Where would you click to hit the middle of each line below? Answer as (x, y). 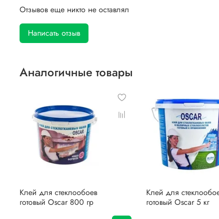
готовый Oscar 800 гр (56, 202)
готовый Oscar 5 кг (177, 202)
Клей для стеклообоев (58, 193)
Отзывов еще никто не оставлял (74, 10)
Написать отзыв (54, 33)
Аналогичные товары (76, 72)
